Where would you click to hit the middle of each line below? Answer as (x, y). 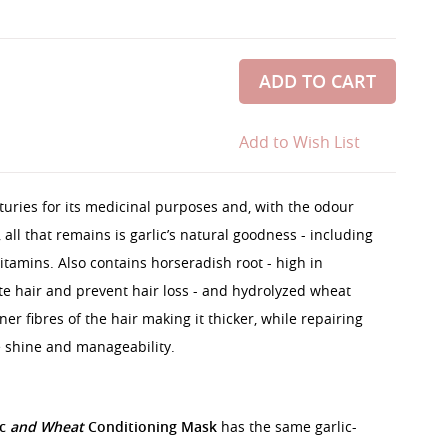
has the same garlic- (287, 426)
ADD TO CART (317, 81)
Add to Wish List (299, 142)
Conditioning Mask (150, 426)
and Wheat (47, 426)
